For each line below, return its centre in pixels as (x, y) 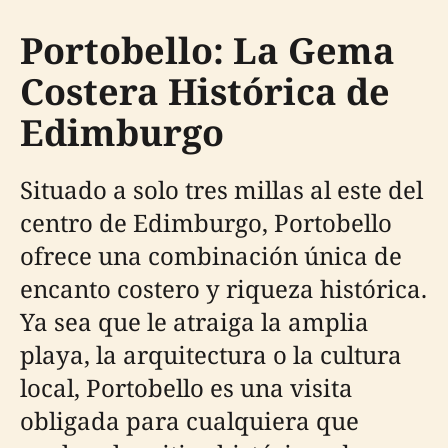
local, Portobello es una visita (186, 387)
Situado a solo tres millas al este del (221, 189)
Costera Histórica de (205, 91)
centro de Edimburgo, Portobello (206, 222)
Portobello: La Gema (207, 50)
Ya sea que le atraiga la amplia (194, 321)
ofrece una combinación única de (211, 255)
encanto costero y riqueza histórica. (223, 288)
